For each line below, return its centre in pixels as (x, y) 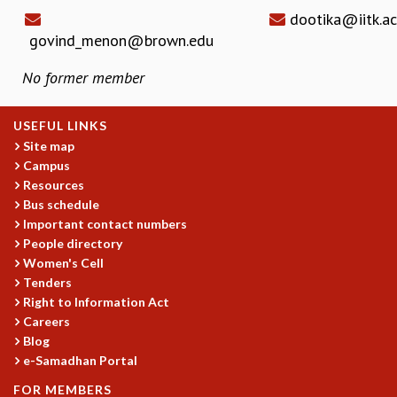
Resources (54, 184)
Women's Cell (64, 262)
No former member (83, 77)
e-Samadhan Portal (81, 360)
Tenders (48, 282)
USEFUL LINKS (60, 125)
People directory (73, 243)
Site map (49, 145)
